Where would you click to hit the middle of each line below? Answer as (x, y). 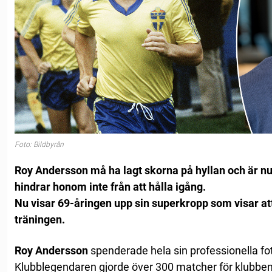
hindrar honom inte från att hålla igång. (110, 186)
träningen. (40, 219)
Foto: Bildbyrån (39, 145)
